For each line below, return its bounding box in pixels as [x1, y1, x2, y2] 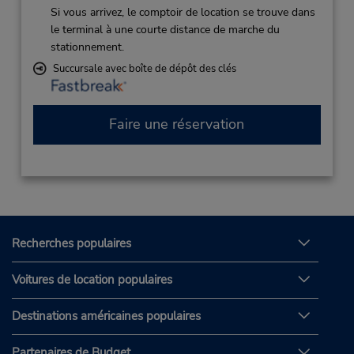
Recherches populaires [12, 235, 131, 252]
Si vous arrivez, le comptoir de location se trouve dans [50, 4, 315, 20]
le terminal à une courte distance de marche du [50, 21, 280, 37]
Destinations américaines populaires [12, 308, 201, 325]
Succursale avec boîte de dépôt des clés [52, 61, 236, 76]
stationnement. [50, 39, 124, 55]
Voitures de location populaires [12, 272, 172, 288]
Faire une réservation [109, 115, 245, 134]
